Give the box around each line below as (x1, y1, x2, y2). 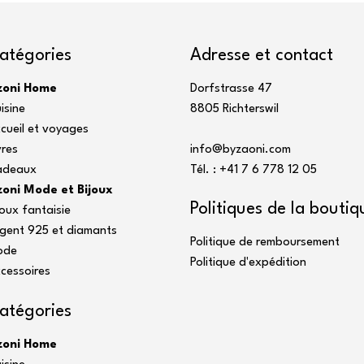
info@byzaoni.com (189, 143, 291, 156)
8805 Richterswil (189, 102, 279, 115)
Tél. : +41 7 (189, 163, 252, 176)
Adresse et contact (189, 46, 333, 64)
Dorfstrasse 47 (189, 82, 272, 95)
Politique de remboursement (189, 236, 340, 249)
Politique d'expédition (189, 256, 306, 269)
